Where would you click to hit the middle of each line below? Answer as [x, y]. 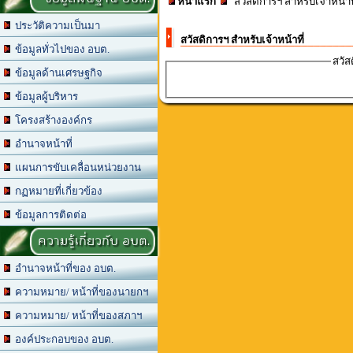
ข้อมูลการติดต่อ [48, 215]
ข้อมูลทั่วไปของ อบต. [60, 49]
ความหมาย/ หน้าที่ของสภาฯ [76, 316]
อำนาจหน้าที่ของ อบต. [63, 268]
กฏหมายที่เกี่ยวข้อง [56, 191]
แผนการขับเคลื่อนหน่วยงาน [76, 167]
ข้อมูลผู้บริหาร [44, 97]
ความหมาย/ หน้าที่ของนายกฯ [79, 292]
